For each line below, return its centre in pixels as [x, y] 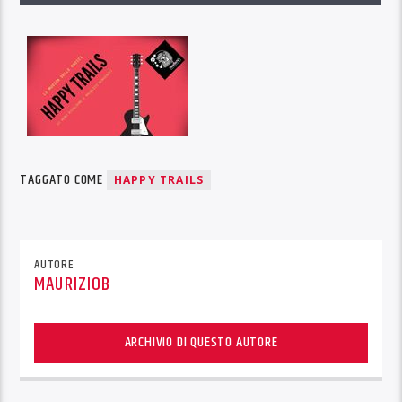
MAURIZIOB [72, 285]
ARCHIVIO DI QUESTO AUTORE [201, 343]
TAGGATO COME [63, 179]
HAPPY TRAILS [159, 179]
